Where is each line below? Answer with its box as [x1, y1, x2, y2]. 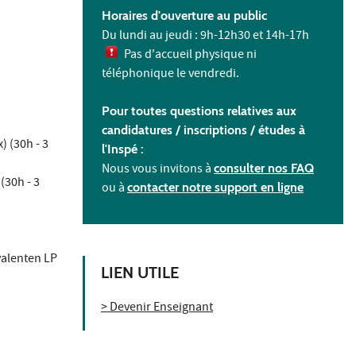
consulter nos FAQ [214, 161, 314, 176]
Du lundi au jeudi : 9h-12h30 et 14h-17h [102, 27, 309, 47]
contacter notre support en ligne [127, 180, 304, 195]
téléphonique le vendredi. [102, 65, 239, 85]
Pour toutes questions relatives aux [102, 103, 296, 119]
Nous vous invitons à [102, 161, 214, 180]
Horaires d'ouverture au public [102, 8, 267, 24]
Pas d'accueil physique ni [122, 46, 257, 66]
